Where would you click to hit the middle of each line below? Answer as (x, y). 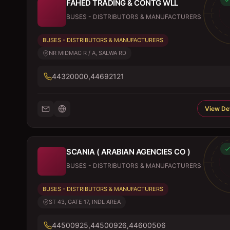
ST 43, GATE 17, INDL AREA (85, 202)
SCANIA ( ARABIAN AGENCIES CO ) (128, 152)
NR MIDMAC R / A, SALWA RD (88, 53)
